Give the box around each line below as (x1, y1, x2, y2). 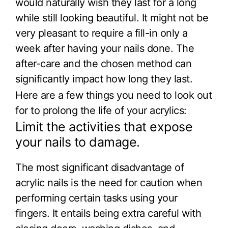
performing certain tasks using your (15, 192, 178, 205)
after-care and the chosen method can (15, 58, 191, 70)
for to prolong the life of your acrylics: (15, 104, 187, 117)
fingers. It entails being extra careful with (15, 207, 201, 220)
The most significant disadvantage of (15, 161, 184, 174)
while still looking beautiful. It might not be (15, 12, 208, 24)
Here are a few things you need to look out (15, 89, 212, 102)
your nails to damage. (15, 134, 140, 150)
